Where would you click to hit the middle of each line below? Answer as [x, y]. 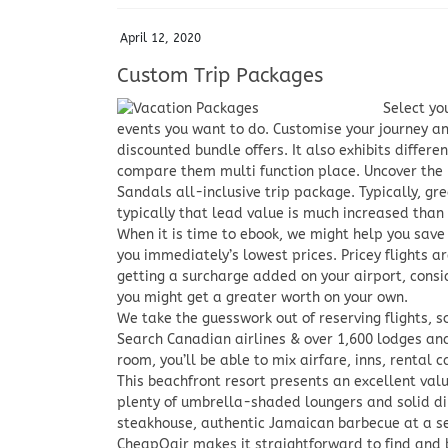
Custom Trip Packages [220, 75]
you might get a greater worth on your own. [262, 297]
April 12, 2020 [160, 37]
